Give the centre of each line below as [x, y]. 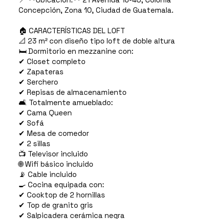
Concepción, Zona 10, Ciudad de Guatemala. [96, 10]
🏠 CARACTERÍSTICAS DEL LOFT [72, 31]
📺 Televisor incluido [53, 154]
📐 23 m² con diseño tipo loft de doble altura [97, 41]
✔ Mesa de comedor [54, 133]
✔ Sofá [31, 123]
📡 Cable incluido [47, 175]
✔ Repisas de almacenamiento [72, 92]
